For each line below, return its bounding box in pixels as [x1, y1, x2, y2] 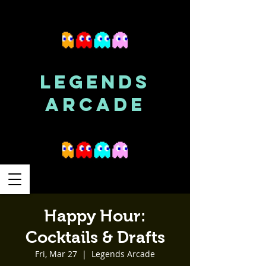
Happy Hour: [44, 207, 146, 225]
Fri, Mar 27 [35, 248, 77, 259]
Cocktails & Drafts [25, 228, 165, 246]
